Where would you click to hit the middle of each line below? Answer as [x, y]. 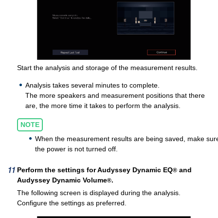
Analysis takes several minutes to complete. [92, 85]
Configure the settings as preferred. [72, 203]
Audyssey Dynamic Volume [62, 180]
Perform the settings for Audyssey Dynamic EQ [95, 170]
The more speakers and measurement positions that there [115, 96]
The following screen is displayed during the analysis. [99, 193]
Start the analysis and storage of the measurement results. [107, 68]
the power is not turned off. [76, 149]
